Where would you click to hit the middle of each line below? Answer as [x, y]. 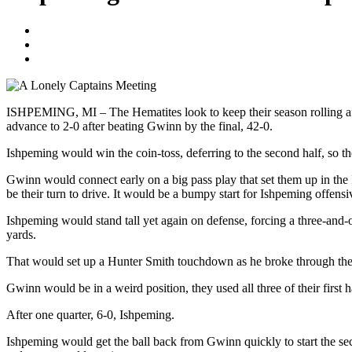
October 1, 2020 [78, 44]
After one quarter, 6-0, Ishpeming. [90, 314]
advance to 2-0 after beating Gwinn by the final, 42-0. [139, 126]
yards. [21, 234]
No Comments [74, 58]
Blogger [58, 30]
